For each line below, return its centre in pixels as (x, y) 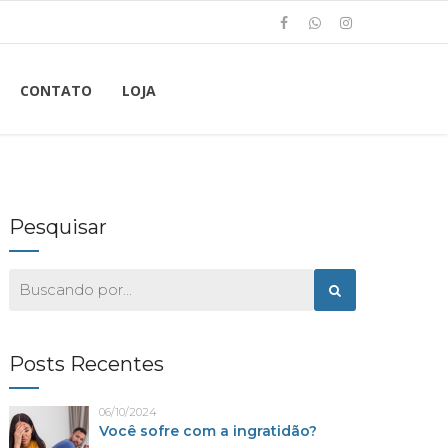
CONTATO (56, 90)
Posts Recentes (87, 364)
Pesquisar (58, 227)
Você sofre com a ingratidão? (208, 431)
